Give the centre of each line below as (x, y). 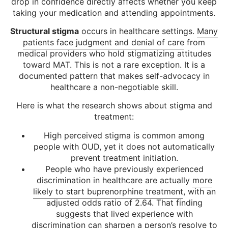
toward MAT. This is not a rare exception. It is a (114, 65)
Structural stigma (45, 31)
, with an (199, 191)
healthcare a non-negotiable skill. (114, 87)
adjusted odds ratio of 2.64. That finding (124, 202)
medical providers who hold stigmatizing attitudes (114, 54)
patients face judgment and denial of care (104, 42)
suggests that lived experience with (124, 213)
